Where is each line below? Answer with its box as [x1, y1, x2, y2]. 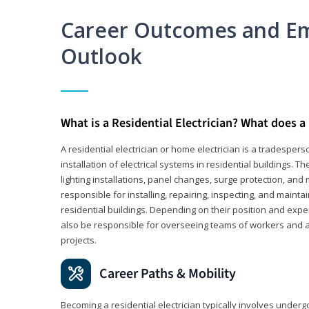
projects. [61, 234, 99, 247]
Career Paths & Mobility [99, 264, 236, 284]
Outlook [61, 42, 142, 71]
